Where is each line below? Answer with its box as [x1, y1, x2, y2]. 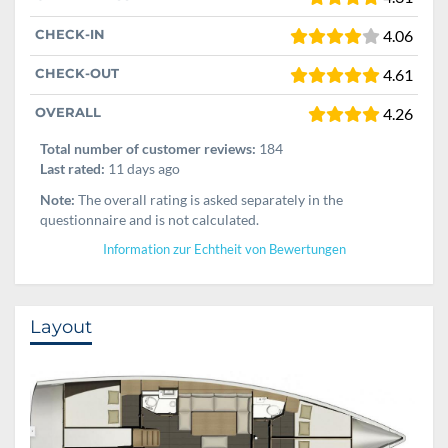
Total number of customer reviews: [40, 139, 256, 157]
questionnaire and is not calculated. [40, 210, 259, 228]
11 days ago [105, 159, 180, 177]
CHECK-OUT [35, 64, 119, 81]
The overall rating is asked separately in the [75, 190, 343, 208]
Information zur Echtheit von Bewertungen [102, 241, 346, 257]
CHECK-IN [35, 25, 105, 42]
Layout [30, 315, 92, 338]
